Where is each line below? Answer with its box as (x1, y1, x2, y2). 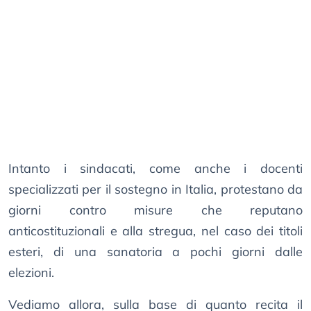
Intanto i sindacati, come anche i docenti (8, 160, 303, 177)
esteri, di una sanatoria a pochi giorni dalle (8, 244, 303, 260)
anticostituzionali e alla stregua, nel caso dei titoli (8, 223, 303, 239)
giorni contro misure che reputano (8, 202, 303, 219)
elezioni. (8, 264, 54, 281)
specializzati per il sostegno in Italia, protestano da (8, 181, 303, 198)
